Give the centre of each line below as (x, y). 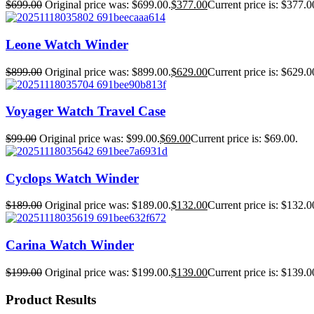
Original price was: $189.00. (108, 205)
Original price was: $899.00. (108, 71)
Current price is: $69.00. (244, 138)
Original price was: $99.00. (100, 138)
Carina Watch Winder (70, 245)
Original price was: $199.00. (108, 272)
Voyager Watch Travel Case (86, 111)
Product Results (51, 299)
